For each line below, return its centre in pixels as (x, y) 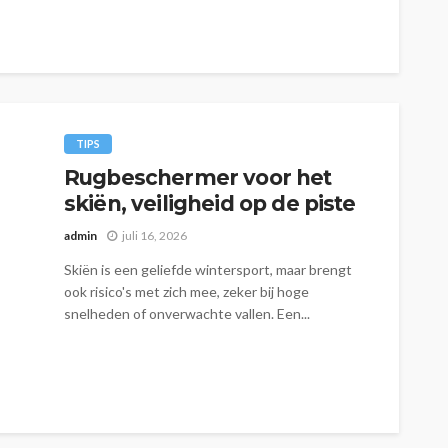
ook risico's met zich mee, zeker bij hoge (186, 291)
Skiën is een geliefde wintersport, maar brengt (208, 269)
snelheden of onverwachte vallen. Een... (187, 313)
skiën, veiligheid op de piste (210, 203)
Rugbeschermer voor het (198, 177)
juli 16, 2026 (154, 235)
